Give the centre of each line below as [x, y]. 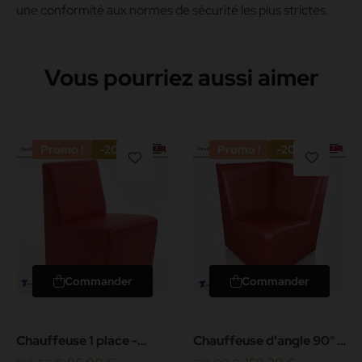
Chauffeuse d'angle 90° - [268, 340]
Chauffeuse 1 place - [77, 340]
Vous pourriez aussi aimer [181, 77]
